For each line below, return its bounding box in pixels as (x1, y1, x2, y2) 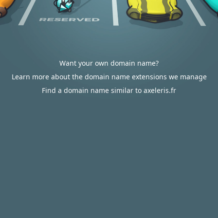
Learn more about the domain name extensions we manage (11, 72, 207, 81)
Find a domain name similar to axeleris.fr (42, 86, 176, 95)
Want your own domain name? (59, 58, 159, 68)
